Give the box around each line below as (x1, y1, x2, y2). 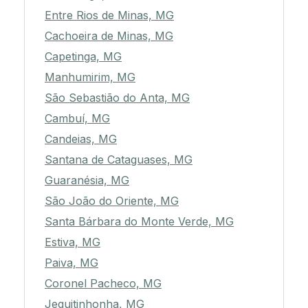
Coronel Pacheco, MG (45, 276, 162, 291)
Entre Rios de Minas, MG (45, 8, 174, 23)
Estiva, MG (45, 235, 100, 250)
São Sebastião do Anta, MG (45, 91, 190, 105)
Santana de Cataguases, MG (45, 153, 192, 167)
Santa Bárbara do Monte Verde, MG (45, 214, 234, 229)
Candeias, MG (45, 132, 117, 146)
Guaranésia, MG (45, 173, 129, 188)
